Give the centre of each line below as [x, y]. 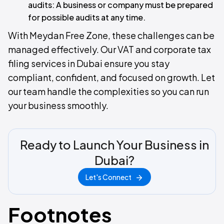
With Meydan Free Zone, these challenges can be [111, 35]
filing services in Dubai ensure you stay [89, 63]
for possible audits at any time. [87, 17]
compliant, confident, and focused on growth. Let [111, 77]
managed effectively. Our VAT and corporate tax [109, 49]
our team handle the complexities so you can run [108, 91]
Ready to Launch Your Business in [114, 145]
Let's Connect [108, 177]
